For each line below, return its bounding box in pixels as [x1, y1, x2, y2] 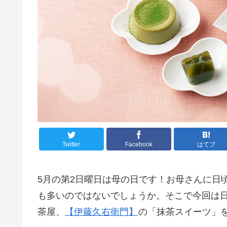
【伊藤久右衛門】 [65, 206, 138, 217]
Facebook [125, 141, 153, 148]
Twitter [62, 141, 81, 148]
